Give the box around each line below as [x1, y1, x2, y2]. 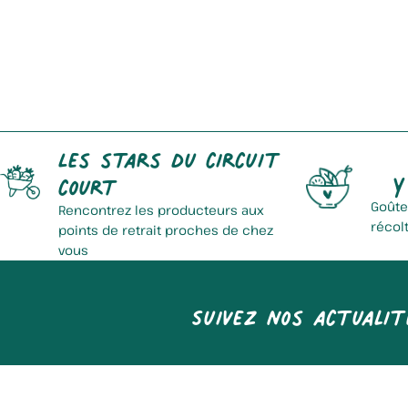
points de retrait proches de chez [57, 221, 273, 239]
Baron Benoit [238, 321, 317, 338]
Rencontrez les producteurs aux [57, 201, 264, 219]
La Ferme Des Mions [213, 71, 342, 87]
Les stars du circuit [57, 127, 280, 182]
